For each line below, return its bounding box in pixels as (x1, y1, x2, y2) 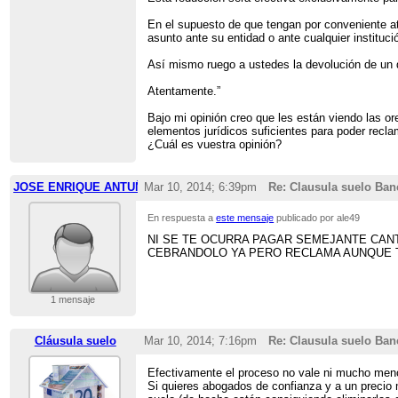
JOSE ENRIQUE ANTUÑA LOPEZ (12, 180, 194, 195)
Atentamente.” (147, 84, 221, 98)
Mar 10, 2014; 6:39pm (143, 180, 257, 195)
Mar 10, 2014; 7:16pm (143, 334, 257, 348)
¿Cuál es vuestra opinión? (147, 137, 283, 151)
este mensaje (216, 212, 275, 224)
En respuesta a (147, 212, 217, 224)
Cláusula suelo (34, 334, 116, 348)
